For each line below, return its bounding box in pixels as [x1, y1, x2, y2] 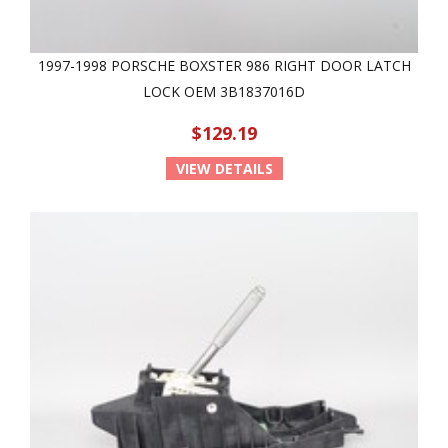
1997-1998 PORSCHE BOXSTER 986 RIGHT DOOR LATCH [37, 56, 411, 75]
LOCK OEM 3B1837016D [143, 82, 305, 101]
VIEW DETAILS [175, 159, 273, 178]
